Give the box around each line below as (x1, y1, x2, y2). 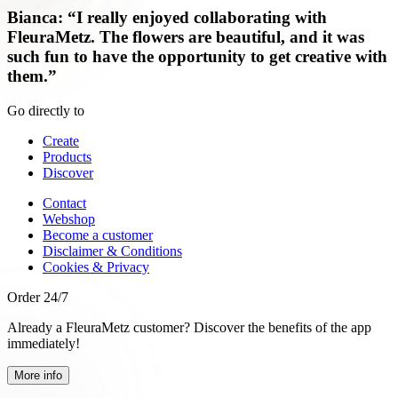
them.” (7, 67, 57, 86)
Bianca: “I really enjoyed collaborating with (7, 8, 327, 28)
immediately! (7, 336, 80, 352)
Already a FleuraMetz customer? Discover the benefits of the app (7, 320, 371, 336)
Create (43, 133, 79, 149)
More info (14, 369, 62, 383)
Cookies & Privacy (43, 259, 149, 275)
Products (43, 149, 92, 165)
